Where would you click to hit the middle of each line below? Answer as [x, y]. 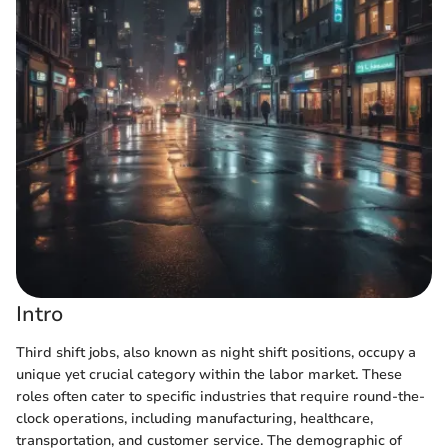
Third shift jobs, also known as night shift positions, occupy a [216, 352]
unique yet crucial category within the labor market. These [209, 374]
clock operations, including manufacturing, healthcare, [194, 418]
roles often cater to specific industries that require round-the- [220, 396]
